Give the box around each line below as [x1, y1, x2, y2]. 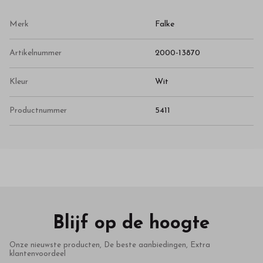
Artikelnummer [9, 48, 62, 58]
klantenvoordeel [9, 249, 66, 258]
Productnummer [9, 106, 67, 115]
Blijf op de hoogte [53, 214, 210, 233]
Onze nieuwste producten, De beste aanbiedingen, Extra [9, 241, 210, 249]
